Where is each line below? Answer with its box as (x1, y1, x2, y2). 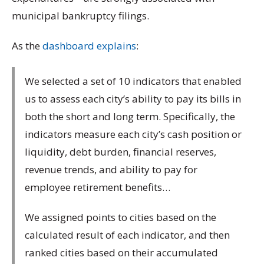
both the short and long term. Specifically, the (25, 109, 235, 123)
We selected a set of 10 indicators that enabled (25, 74, 242, 88)
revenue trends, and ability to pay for (25, 162, 197, 176)
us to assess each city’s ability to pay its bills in (25, 91, 241, 105)
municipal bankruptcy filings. (12, 8, 149, 22)
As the (12, 38, 42, 52)
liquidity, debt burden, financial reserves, (25, 144, 216, 159)
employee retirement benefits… (25, 180, 170, 194)
